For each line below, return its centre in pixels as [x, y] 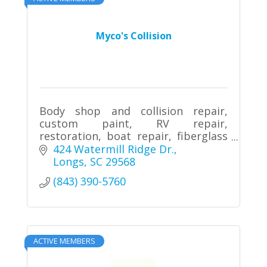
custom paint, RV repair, [133, 123]
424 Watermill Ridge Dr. [113, 149]
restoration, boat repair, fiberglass [133, 136]
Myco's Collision [133, 35]
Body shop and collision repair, [133, 111]
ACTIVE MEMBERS [64, 241]
